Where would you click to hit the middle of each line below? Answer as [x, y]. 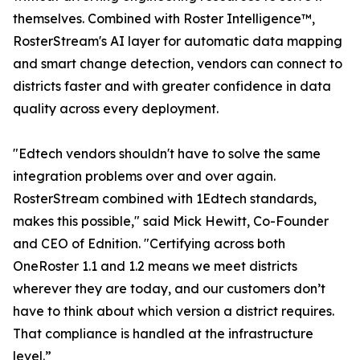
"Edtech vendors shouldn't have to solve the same [167, 154]
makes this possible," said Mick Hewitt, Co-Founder [171, 221]
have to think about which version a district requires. [174, 311]
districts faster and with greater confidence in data [172, 86]
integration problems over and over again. [144, 176]
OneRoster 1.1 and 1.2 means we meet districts [155, 266]
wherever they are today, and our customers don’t [169, 289]
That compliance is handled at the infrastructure [163, 334]
